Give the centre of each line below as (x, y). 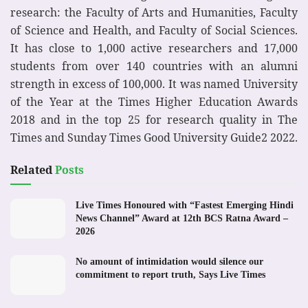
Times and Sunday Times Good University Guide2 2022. (154, 138)
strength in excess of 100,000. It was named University (154, 84)
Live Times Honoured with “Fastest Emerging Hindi (185, 206)
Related (31, 170)
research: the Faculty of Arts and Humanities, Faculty (154, 13)
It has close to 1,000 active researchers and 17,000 (154, 48)
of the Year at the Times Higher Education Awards (154, 102)
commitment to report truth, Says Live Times (170, 275)
